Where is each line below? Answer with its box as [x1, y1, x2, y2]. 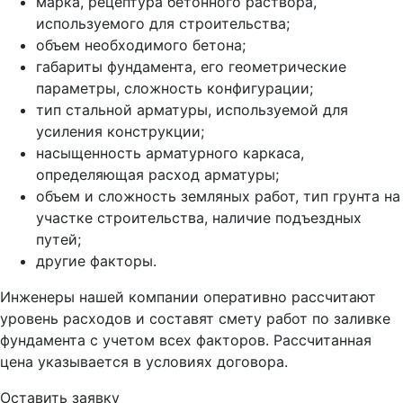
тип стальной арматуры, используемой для [36, 101, 348, 120]
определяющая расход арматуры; [36, 166, 279, 184]
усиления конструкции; [36, 122, 204, 141]
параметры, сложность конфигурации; [36, 79, 313, 98]
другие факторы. [36, 252, 157, 271]
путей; [36, 230, 81, 249]
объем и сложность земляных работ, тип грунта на [36, 187, 400, 206]
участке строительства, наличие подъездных [36, 209, 362, 228]
